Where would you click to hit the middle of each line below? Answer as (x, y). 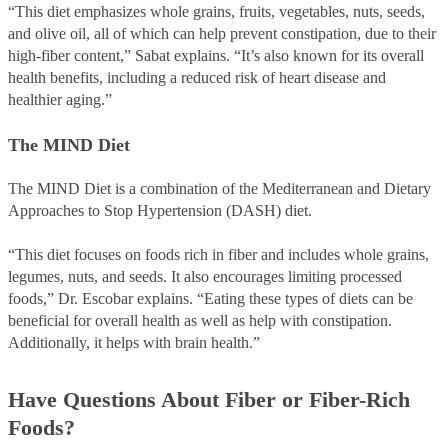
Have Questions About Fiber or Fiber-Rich (209, 399)
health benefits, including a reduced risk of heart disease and (197, 77)
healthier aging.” (60, 99)
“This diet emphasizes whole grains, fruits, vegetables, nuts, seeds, (216, 11)
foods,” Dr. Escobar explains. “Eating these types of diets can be (210, 298)
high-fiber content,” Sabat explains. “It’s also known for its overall (216, 55)
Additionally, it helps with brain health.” (134, 342)
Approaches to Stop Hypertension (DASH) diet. (160, 210)
